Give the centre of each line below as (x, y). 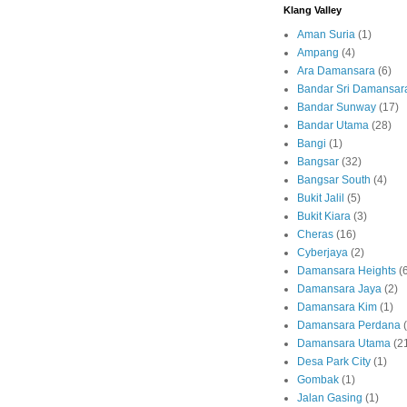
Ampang (318, 53)
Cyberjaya (323, 253)
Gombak (318, 380)
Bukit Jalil (321, 199)
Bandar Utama (333, 126)
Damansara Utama (344, 344)
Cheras (315, 235)
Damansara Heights (347, 271)
